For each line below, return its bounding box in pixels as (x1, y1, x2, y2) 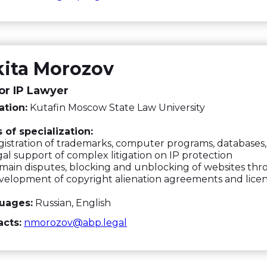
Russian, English (33, 197, 111, 209)
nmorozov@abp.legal (24, 217, 127, 228)
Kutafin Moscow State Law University (27, 102, 205, 113)
